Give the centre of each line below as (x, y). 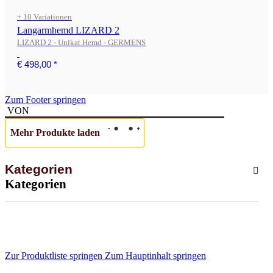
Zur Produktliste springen (55, 256)
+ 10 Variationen (44, 17)
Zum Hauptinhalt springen (155, 256)
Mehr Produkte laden (55, 133)
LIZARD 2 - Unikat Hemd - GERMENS (81, 42)
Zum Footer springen (45, 100)
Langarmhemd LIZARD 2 (68, 30)
